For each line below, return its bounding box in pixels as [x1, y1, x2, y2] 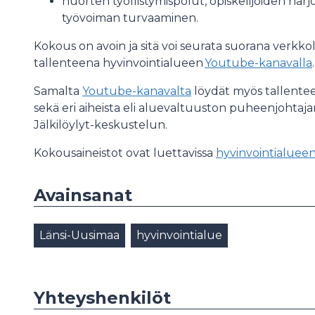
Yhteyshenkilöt [34, 288, 171, 308]
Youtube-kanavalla [205, 56, 312, 70]
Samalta [34, 84, 82, 98]
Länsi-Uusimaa [39, 229, 120, 242]
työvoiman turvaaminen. [62, 11, 198, 25]
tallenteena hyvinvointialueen [34, 56, 205, 70]
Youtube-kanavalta [82, 84, 191, 98]
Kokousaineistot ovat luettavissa [34, 146, 216, 160]
